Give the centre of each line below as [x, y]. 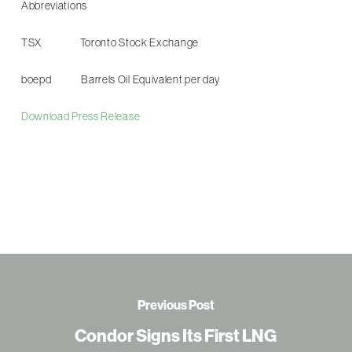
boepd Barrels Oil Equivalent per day [121, 79]
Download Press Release [81, 116]
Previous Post [176, 305]
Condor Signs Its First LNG [176, 335]
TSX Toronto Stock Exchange [110, 42]
